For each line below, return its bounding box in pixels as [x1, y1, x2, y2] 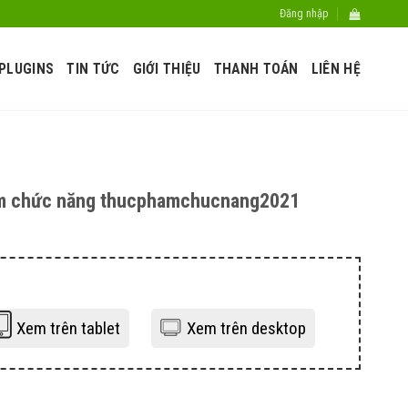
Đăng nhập [280, 6, 330, 20]
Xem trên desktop [187, 318, 306, 340]
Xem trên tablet [16, 318, 120, 340]
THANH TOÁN [213, 60, 299, 77]
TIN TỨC [66, 60, 120, 77]
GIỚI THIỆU [132, 60, 201, 77]
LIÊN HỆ [311, 60, 361, 77]
